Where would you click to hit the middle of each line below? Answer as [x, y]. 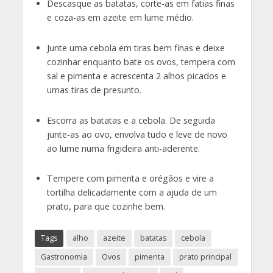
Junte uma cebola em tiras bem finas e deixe [136, 48]
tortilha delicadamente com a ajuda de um [132, 193]
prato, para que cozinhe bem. [106, 207]
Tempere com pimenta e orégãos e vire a [130, 179]
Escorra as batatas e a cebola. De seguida [131, 120]
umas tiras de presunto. [94, 90]
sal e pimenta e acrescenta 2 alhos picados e [136, 76]
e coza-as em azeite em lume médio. [120, 17]
